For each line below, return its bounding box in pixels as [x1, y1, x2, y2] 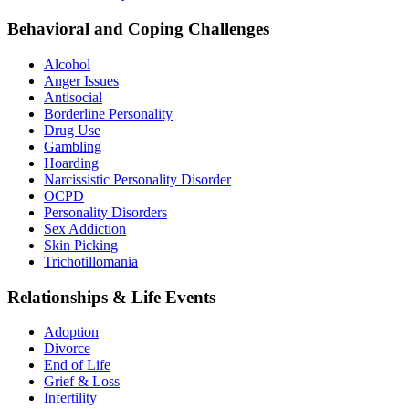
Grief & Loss [44, 373, 120, 390]
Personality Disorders [44, 204, 167, 220]
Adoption [44, 324, 99, 341]
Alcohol [44, 56, 90, 72]
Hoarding [44, 154, 99, 171]
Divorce [44, 341, 90, 357]
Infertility [44, 390, 97, 406]
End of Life [44, 357, 110, 373]
